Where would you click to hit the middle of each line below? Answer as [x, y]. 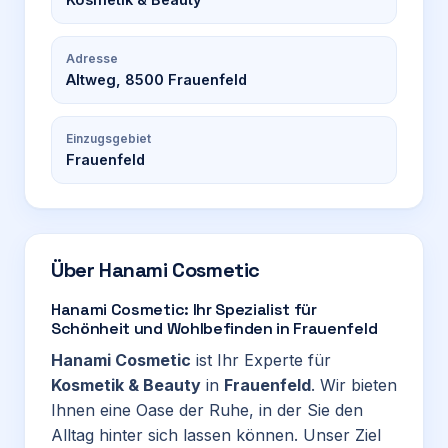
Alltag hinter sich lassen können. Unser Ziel [216, 435]
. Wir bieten [354, 385]
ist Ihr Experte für [261, 360]
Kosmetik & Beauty [126, 385]
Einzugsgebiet [108, 138]
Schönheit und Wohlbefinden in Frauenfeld [214, 328]
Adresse [92, 58]
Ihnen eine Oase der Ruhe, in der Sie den [207, 410]
